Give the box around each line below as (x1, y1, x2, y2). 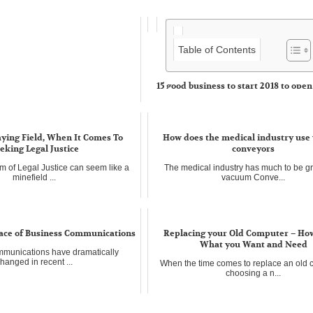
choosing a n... (226, 268, 282, 278)
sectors (156, 91, 187, 103)
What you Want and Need (199, 238, 307, 250)
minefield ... (13, 172, 57, 182)
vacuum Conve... (221, 172, 286, 182)
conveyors (232, 143, 275, 154)
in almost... (156, 120, 197, 131)
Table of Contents (177, 43, 256, 55)
